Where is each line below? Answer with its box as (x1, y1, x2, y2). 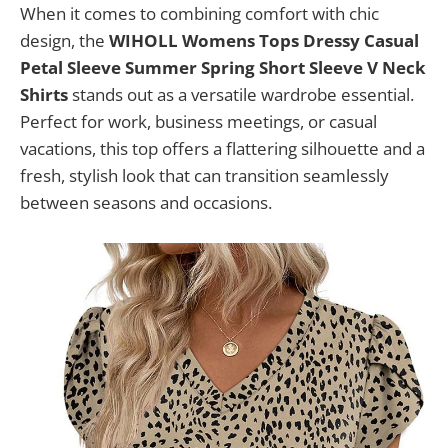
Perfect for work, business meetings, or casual (20, 109, 377, 133)
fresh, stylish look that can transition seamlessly (20, 163, 389, 187)
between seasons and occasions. (20, 190, 272, 214)
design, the (20, 28, 109, 52)
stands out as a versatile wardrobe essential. (68, 82, 414, 106)
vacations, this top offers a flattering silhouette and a (20, 136, 425, 160)
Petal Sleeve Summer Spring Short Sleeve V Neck (20, 55, 426, 79)
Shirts (20, 82, 68, 106)
